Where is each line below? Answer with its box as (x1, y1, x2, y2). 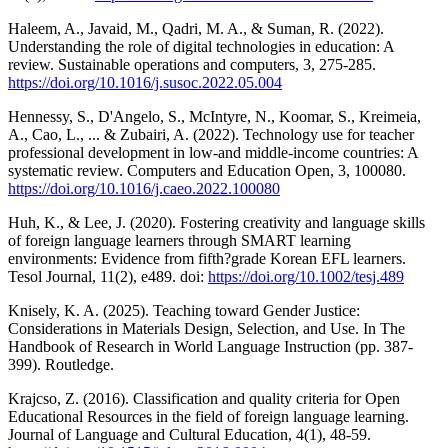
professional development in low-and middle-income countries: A (8, 143, 418, 161)
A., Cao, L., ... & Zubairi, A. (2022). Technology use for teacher (8, 125, 414, 143)
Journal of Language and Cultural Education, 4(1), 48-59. (8, 425, 371, 443)
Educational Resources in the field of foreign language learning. (8, 407, 409, 425)
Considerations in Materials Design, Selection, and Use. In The (8, 319, 405, 337)
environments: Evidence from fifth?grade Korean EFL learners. (8, 249, 406, 267)
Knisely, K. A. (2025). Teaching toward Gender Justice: (8, 301, 360, 319)
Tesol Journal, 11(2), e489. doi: (8, 267, 208, 285)
